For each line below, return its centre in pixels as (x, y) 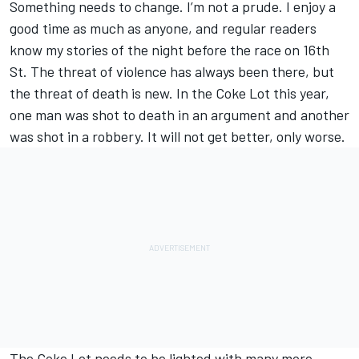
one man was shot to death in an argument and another (179, 115)
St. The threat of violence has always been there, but (172, 72)
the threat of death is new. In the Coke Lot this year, (169, 93)
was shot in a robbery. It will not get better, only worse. (177, 137)
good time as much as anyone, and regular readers (163, 28)
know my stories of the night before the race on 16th (169, 50)
